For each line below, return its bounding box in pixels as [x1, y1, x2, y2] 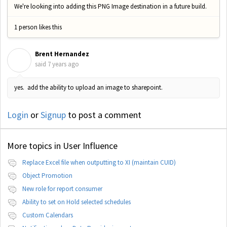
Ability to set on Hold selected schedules [22, 197, 131, 206]
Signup [41, 108, 66, 121]
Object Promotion [22, 171, 72, 180]
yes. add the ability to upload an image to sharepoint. [14, 83, 163, 92]
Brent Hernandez [35, 49, 89, 58]
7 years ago [48, 59, 79, 68]
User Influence [63, 139, 118, 152]
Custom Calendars [22, 210, 73, 219]
